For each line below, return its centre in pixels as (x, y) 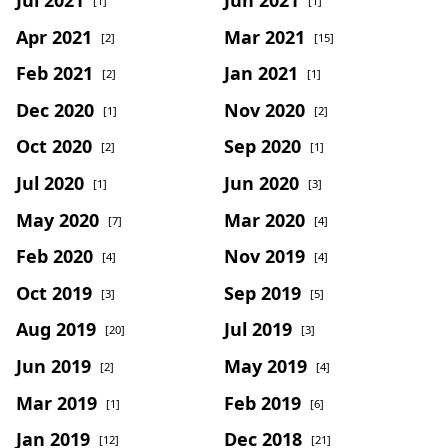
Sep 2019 (262, 292)
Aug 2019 (56, 328)
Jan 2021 (261, 72)
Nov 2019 (264, 255)
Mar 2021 (264, 36)
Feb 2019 (262, 402)
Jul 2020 (50, 182)
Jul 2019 (258, 328)
